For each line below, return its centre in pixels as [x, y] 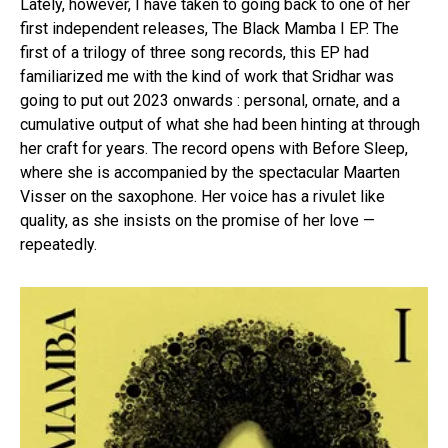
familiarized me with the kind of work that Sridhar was [207, 77]
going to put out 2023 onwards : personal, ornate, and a [210, 101]
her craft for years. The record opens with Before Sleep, [214, 149]
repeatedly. [58, 245]
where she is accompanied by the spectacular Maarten [210, 173]
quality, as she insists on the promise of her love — [197, 221]
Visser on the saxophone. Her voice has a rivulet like [202, 197]
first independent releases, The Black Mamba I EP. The [209, 29]
